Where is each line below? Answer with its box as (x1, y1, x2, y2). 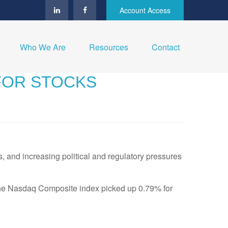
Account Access (120, 5, 170, 15)
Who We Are (20, 41, 66, 53)
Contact (152, 41, 180, 53)
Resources (89, 41, 128, 53)
